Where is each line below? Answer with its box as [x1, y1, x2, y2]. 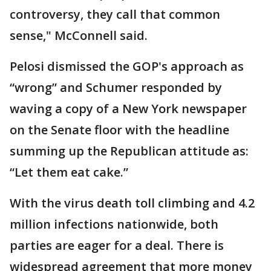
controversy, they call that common [10, 6, 220, 22]
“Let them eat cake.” [10, 164, 128, 180]
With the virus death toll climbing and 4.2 [10, 195, 255, 211]
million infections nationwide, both [10, 216, 218, 232]
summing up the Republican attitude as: [10, 143, 249, 159]
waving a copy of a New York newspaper [10, 100, 247, 117]
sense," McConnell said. [10, 27, 148, 44]
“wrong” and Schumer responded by [10, 79, 222, 96]
